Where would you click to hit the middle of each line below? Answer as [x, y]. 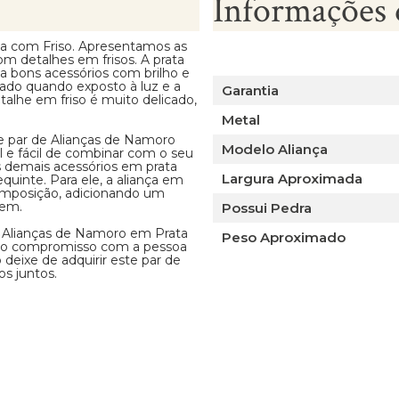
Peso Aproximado [284, 237]
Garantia [250, 90]
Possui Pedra [267, 208]
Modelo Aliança [275, 149]
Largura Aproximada [292, 179]
